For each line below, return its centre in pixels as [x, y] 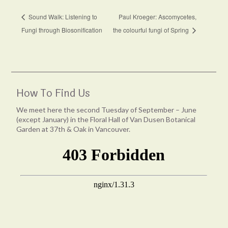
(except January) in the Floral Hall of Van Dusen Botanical [106, 119]
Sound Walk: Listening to [62, 17]
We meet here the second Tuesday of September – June [107, 109]
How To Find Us [53, 93]
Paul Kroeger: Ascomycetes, [157, 17]
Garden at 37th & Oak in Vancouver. [74, 129]
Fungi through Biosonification [62, 30]
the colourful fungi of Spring [151, 30]
